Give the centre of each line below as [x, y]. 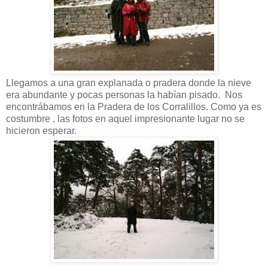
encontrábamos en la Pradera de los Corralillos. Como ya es [134, 106]
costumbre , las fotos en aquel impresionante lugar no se [125, 118]
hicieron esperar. [41, 130]
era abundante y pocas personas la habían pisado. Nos [124, 95]
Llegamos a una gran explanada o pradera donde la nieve [129, 83]
